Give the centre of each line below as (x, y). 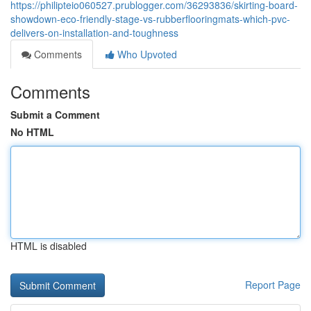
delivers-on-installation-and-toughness (94, 33)
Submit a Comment (55, 115)
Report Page (273, 285)
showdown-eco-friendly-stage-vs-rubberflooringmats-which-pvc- (150, 19)
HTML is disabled (49, 246)
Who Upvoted (146, 54)
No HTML (32, 132)
